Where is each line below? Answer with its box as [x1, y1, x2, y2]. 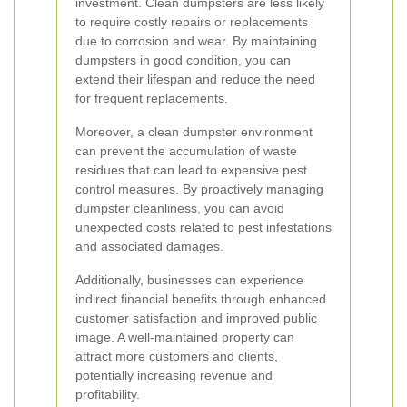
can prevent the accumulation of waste [75, 144, 297, 158]
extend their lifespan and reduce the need [75, 72, 315, 86]
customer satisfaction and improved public [75, 311, 317, 325]
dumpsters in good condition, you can [75, 53, 291, 67]
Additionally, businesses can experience [75, 273, 303, 287]
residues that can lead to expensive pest [75, 163, 307, 177]
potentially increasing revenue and [75, 368, 273, 382]
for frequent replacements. [75, 91, 228, 105]
